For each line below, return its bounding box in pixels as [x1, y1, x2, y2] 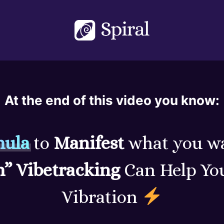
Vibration [61, 186, 142, 207]
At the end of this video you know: [4, 92, 219, 108]
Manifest [53, 132, 124, 153]
